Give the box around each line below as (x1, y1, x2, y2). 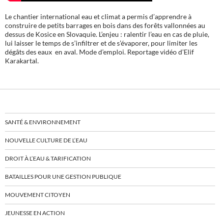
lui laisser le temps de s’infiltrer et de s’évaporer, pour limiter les (5, 39, 197, 48)
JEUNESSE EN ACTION (5, 209, 65, 217)
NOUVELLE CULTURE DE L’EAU (5, 137, 87, 144)
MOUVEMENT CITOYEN (5, 191, 70, 199)
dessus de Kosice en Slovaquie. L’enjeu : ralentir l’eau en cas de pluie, (5, 30, 209, 39)
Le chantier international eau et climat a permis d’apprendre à (5, 12, 192, 21)
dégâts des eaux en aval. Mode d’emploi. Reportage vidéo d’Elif (5, 48, 194, 56)
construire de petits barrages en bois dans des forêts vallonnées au (5, 21, 205, 30)
